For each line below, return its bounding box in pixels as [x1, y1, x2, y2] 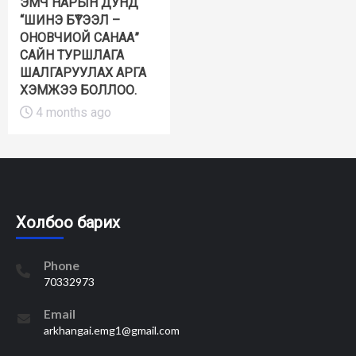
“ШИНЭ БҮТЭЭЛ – [20, 12, 120, 28]
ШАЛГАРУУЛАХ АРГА [20, 64, 146, 80]
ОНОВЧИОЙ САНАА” [20, 29, 139, 45]
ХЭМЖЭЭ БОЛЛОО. [20, 82, 137, 98]
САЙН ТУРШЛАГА [20, 47, 124, 63]
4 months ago [33, 104, 111, 120]
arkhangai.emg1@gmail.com [44, 323, 180, 337]
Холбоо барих [16, 212, 120, 232]
